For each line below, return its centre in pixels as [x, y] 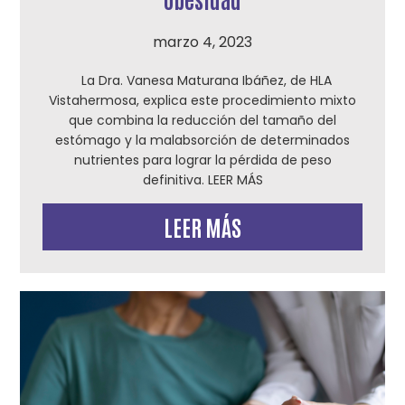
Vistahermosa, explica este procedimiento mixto [202, 100]
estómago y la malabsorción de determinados [202, 140]
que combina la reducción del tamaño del [202, 120]
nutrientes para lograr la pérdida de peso [202, 160]
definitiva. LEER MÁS [202, 180]
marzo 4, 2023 [202, 42]
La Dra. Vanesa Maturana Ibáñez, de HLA [202, 80]
